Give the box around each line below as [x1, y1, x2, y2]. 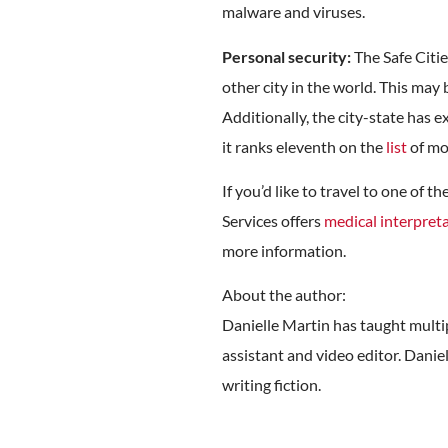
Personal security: [222, 46, 351, 66]
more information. [222, 240, 346, 260]
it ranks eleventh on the [222, 136, 386, 156]
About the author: [222, 285, 346, 305]
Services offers [222, 210, 324, 230]
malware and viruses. [222, 2, 365, 22]
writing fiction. [222, 375, 321, 395]
